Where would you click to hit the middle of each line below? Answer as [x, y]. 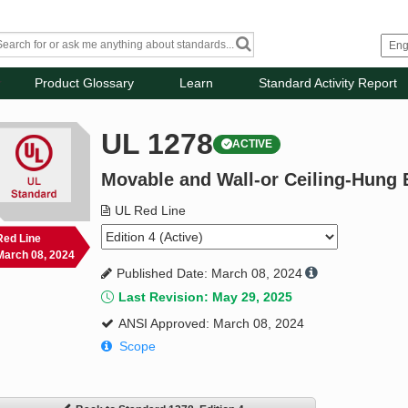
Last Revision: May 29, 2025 [206, 297]
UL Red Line [151, 211]
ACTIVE [253, 144]
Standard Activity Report [328, 83]
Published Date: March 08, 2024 [210, 274]
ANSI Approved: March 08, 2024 [212, 324]
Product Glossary [85, 83]
